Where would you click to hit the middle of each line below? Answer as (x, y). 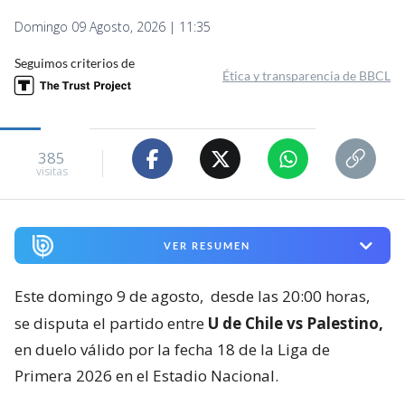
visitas (52, 171)
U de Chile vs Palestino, (296, 324)
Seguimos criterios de (75, 63)
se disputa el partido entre (111, 324)
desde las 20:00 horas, (290, 297)
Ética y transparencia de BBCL (306, 76)
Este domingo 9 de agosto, (111, 297)
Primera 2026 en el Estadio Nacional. (146, 376)
